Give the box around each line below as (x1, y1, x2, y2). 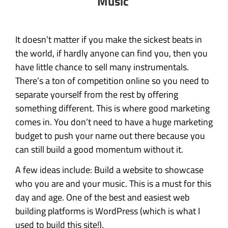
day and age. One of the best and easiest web (15, 190, 189, 205)
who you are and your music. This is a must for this (15, 177, 211, 191)
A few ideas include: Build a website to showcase (15, 163, 204, 177)
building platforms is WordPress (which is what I (15, 204, 200, 218)
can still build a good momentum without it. (15, 142, 183, 156)
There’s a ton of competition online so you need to (15, 73, 209, 88)
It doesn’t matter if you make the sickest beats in (15, 32, 202, 46)
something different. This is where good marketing (15, 101, 210, 115)
